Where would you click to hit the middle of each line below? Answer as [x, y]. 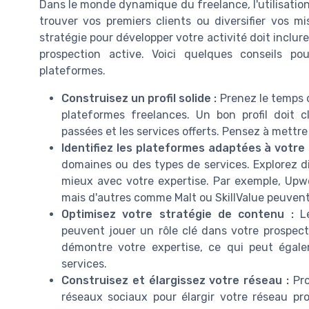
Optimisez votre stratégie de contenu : [178, 215]
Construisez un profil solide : [139, 99]
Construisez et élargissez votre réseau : [175, 281]
